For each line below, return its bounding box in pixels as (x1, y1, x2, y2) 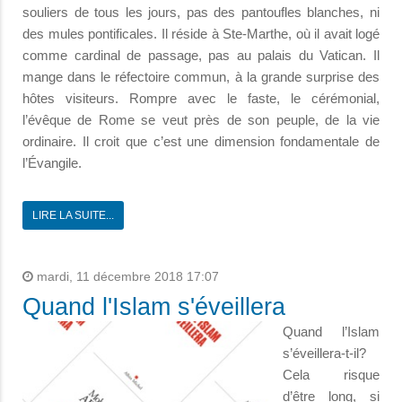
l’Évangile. (22, 154, 82, 170)
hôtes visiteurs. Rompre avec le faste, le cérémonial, (22, 90, 380, 106)
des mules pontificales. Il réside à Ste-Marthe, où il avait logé (22, 25, 380, 41)
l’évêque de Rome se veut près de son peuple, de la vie (22, 111, 380, 127)
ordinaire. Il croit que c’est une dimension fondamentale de (22, 133, 380, 149)
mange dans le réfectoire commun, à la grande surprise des (22, 68, 380, 84)
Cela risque (283, 366, 380, 382)
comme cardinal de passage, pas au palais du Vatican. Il (22, 47, 380, 63)
